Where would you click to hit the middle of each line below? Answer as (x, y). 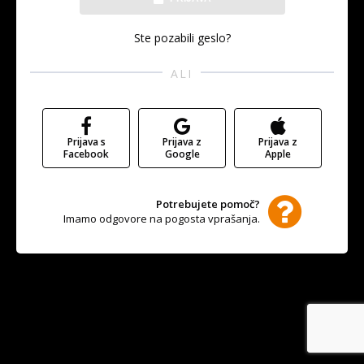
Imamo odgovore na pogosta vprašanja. (161, 219)
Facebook (86, 154)
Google (182, 154)
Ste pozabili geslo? (182, 38)
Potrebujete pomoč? (208, 204)
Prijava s (86, 142)
